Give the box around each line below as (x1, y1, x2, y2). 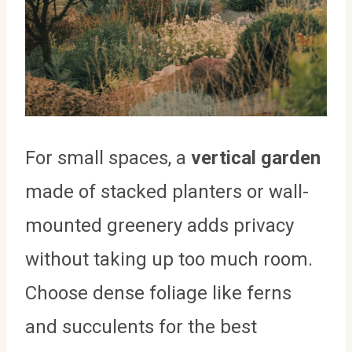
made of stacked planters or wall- (25, 180, 309, 203)
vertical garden (191, 146, 321, 169)
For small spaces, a (25, 146, 191, 169)
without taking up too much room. (25, 247, 313, 270)
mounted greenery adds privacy (25, 214, 294, 236)
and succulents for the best (25, 315, 257, 338)
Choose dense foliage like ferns (25, 281, 291, 304)
